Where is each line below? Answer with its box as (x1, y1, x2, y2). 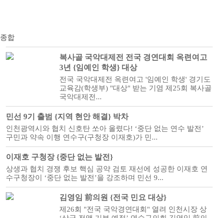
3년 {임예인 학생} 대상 (59, 63, 137, 72)
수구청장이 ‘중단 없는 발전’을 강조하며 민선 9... (5, 174, 163, 182)
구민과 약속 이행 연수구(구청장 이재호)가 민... (5, 133, 158, 141)
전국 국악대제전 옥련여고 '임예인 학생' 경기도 (59, 75, 211, 83)
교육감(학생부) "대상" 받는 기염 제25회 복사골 (59, 84, 212, 92)
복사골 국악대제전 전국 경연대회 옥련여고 (59, 53, 207, 61)
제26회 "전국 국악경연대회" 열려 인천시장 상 (59, 205, 207, 213)
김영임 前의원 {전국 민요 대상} (59, 193, 166, 201)
